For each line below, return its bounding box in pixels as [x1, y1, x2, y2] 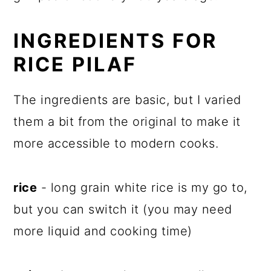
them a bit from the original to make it [13, 114, 241, 129]
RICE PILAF [13, 53, 137, 76]
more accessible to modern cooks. [13, 136, 219, 151]
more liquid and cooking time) [13, 224, 192, 238]
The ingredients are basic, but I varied [13, 93, 241, 107]
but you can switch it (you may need [13, 202, 232, 217]
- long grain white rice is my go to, [37, 180, 247, 195]
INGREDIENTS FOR [13, 29, 218, 53]
